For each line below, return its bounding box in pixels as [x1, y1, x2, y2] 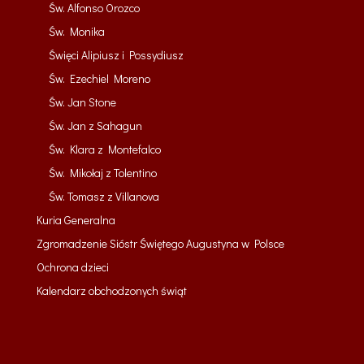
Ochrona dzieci [36, 259, 109, 275]
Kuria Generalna [36, 212, 115, 228]
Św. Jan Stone [48, 94, 116, 110]
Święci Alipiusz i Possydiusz [48, 47, 184, 63]
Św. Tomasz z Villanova [48, 188, 159, 205]
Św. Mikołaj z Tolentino [48, 165, 157, 181]
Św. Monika [48, 24, 105, 40]
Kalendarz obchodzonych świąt [36, 283, 187, 299]
